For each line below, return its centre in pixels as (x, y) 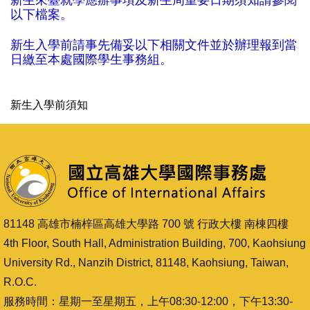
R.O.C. (20, 282)
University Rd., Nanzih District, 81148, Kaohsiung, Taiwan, (146, 263)
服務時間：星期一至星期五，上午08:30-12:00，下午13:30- (148, 302)
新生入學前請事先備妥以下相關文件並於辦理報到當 (154, 45)
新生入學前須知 (49, 105)
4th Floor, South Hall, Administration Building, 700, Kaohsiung (155, 244)
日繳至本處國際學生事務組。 (91, 59)
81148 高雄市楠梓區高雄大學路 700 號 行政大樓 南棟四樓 (146, 224)
